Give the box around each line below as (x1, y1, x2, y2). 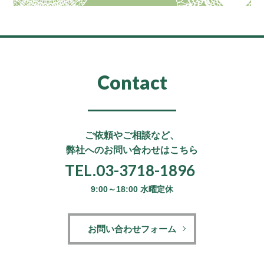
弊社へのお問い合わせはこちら (66, 144, 198, 155)
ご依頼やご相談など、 (85, 130, 179, 140)
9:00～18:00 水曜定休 (91, 184, 173, 194)
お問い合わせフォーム (88, 223, 176, 234)
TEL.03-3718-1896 (64, 160, 195, 180)
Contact (97, 70, 167, 94)
